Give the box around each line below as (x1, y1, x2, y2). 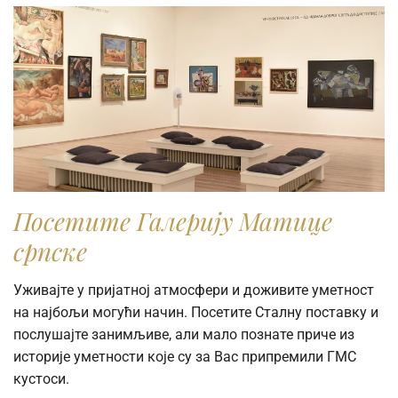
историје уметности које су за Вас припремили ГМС (13, 347, 356, 365)
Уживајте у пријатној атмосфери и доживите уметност (13, 281, 374, 298)
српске (13, 234, 87, 267)
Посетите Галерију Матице (13, 203, 332, 237)
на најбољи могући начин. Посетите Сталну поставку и (13, 303, 378, 321)
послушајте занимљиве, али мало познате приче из (13, 325, 354, 343)
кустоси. (13, 370, 69, 387)
